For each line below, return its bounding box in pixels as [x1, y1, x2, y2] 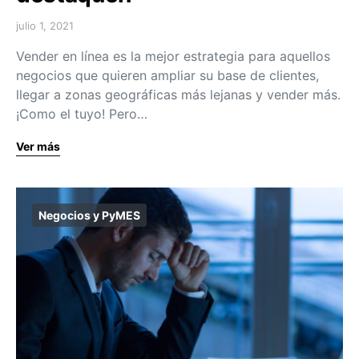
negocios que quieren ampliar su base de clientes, [16, 67, 319, 83]
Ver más [16, 139, 60, 153]
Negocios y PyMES [38, 208, 140, 222]
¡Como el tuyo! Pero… [16, 105, 147, 122]
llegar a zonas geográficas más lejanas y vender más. [16, 86, 341, 103]
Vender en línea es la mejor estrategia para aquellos [16, 47, 330, 64]
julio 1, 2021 [16, 18, 74, 32]
